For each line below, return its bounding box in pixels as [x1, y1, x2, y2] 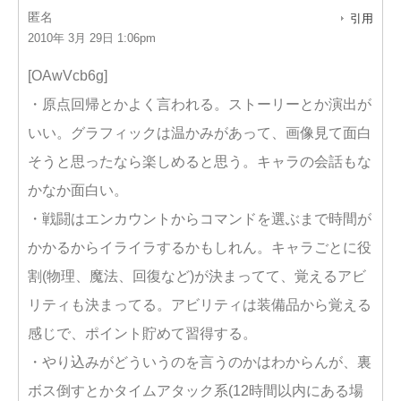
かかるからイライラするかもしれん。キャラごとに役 [28, 240, 371, 255]
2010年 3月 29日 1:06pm [28, 31, 156, 45]
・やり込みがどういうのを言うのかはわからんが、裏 [28, 354, 371, 370]
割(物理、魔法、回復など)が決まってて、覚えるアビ [28, 269, 366, 284]
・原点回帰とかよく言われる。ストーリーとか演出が [28, 97, 371, 112]
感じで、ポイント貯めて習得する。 [28, 326, 257, 341]
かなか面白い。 [28, 183, 128, 198]
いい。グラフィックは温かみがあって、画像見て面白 [28, 125, 371, 141]
